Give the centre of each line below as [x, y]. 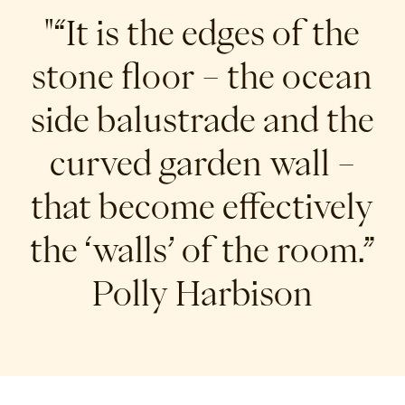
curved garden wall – [202, 162]
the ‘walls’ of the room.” [202, 249]
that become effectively [202, 206]
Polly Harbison [202, 292]
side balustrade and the [202, 119]
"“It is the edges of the [202, 32]
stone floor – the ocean [202, 75]
